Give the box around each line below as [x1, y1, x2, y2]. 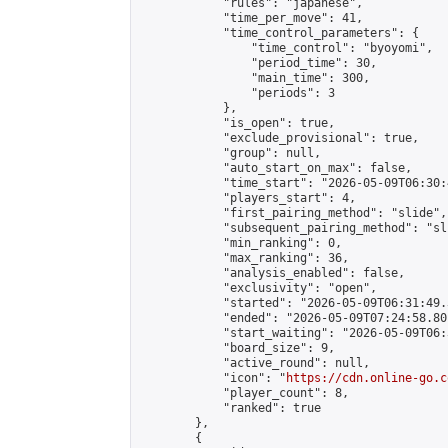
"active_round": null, [139, 356, 370, 370]
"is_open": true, [139, 116, 335, 130]
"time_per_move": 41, [139, 11, 363, 25]
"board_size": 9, [139, 341, 335, 355]
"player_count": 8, [139, 386, 349, 400]
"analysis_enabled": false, [139, 266, 405, 280]
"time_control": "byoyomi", [139, 41, 433, 55]
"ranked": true [139, 401, 321, 415]
